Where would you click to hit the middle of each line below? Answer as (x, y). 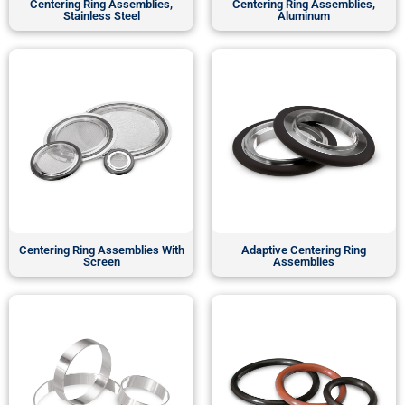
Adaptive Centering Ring (304, 250)
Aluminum (304, 16)
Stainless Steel (101, 16)
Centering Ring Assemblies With (101, 250)
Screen (101, 262)
